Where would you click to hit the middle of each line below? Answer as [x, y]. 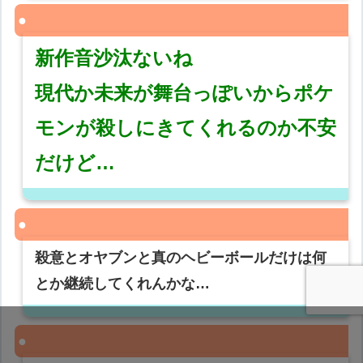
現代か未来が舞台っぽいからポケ [185, 93]
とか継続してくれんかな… [123, 284]
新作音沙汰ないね [114, 58]
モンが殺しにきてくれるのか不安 [186, 128]
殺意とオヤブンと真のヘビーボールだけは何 [181, 258]
